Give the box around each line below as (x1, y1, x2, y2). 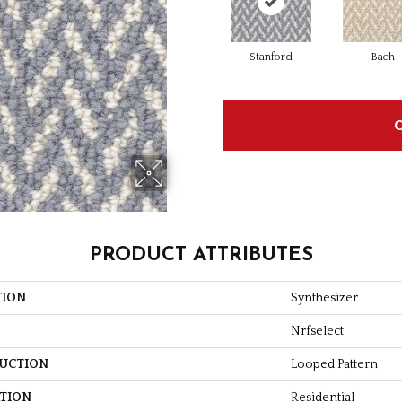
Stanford (249, 50, 293, 63)
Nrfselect (291, 323, 344, 338)
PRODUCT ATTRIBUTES (89, 244, 313, 266)
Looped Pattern (291, 356, 378, 371)
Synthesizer (291, 290, 358, 305)
